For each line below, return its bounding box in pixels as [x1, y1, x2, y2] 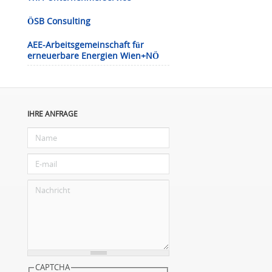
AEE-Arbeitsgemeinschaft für [27, 39, 144, 50]
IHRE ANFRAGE [27, 109, 78, 118]
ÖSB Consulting [27, 16, 90, 27]
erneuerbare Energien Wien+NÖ [27, 50, 159, 61]
